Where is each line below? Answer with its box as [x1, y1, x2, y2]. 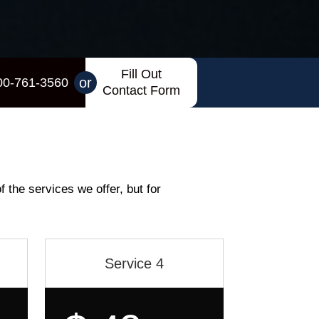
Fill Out [120, 67, 162, 81]
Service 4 [105, 256, 164, 271]
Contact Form [102, 83, 180, 98]
